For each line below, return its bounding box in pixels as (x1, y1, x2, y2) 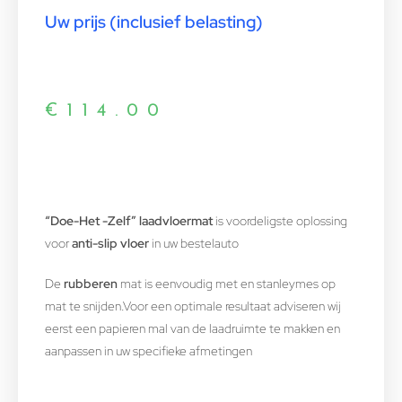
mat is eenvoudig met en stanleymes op (118, 275, 336, 293)
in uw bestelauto (149, 235, 239, 252)
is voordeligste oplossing (213, 213, 347, 230)
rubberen (64, 275, 118, 293)
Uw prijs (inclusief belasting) (45, 11, 263, 34)
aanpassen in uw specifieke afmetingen (45, 343, 252, 360)
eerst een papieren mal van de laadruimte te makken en (45, 320, 340, 337)
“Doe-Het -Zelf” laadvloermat (45, 213, 213, 230)
